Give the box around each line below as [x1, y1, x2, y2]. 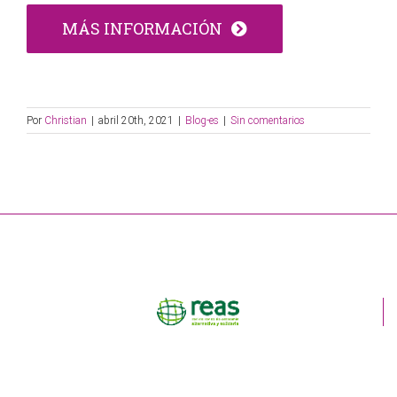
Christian [44, 114, 87, 128]
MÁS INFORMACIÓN [62, 18, 222, 40]
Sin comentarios [230, 114, 305, 128]
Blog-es [185, 114, 219, 128]
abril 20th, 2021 [98, 114, 174, 128]
